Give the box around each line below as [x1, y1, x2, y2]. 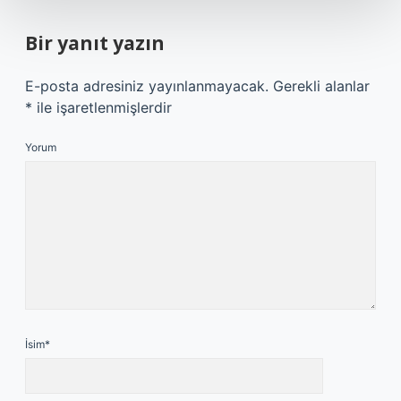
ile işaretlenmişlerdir [32, 98, 172, 116]
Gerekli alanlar [273, 77, 370, 95]
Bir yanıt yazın [25, 30, 165, 55]
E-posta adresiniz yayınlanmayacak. [25, 77, 269, 95]
